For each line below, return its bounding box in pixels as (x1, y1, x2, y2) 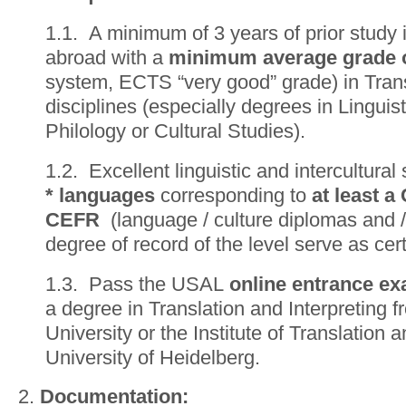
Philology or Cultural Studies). (45, 119, 305, 142)
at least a (312, 183, 395, 207)
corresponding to (155, 183, 312, 207)
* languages (45, 183, 155, 207)
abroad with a (45, 45, 169, 69)
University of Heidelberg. (45, 345, 260, 369)
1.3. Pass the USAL (45, 272, 229, 295)
